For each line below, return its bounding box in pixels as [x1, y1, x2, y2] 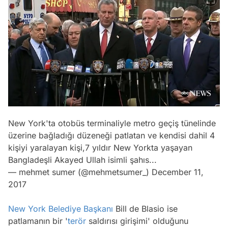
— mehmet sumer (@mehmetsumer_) [8, 166, 152, 177]
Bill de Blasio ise [113, 203, 178, 214]
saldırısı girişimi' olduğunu [86, 215, 188, 226]
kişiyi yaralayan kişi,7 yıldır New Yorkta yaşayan [8, 142, 192, 153]
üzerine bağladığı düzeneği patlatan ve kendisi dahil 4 [8, 130, 215, 140]
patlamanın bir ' [8, 215, 68, 226]
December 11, [152, 166, 204, 177]
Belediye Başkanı [48, 203, 113, 214]
